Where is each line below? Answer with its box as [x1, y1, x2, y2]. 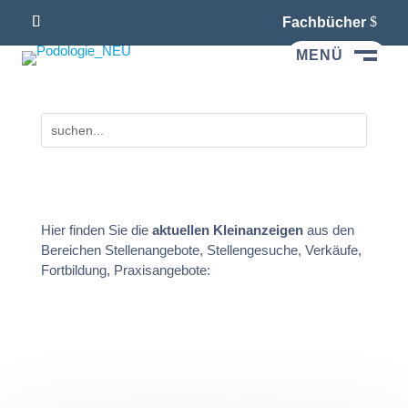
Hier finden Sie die [40, 221, 148, 238]
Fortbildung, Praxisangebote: [40, 261, 210, 278]
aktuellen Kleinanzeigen [148, 221, 303, 238]
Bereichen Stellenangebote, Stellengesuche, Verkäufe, [40, 241, 362, 258]
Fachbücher [281, 14, 366, 30]
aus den [302, 221, 354, 238]
